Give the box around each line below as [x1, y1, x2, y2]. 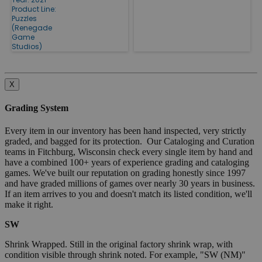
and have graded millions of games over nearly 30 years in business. [5, 178, 257, 189]
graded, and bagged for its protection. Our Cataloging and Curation [5, 136, 254, 147]
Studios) [12, 41, 42, 51]
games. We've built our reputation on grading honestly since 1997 [5, 168, 246, 178]
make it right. [5, 199, 53, 210]
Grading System [5, 103, 68, 113]
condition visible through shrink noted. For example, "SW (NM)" [5, 250, 246, 260]
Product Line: [12, 4, 56, 14]
